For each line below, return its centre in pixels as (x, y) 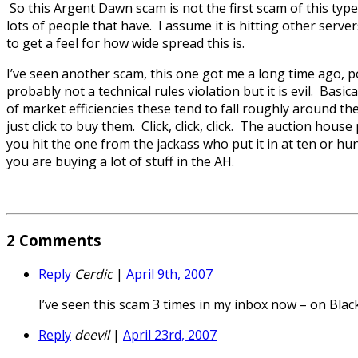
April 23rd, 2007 (170, 334)
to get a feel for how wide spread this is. (125, 44)
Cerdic (93, 274)
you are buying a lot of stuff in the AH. (120, 162)
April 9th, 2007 (169, 274)
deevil (92, 334)
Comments (58, 240)
